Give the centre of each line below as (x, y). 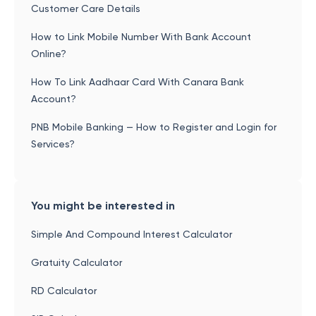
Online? (49, 54)
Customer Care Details (86, 8)
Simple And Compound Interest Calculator (132, 234)
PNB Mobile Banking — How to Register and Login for (154, 127)
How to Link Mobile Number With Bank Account (141, 37)
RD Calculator (64, 291)
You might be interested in (103, 206)
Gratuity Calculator (77, 262)
